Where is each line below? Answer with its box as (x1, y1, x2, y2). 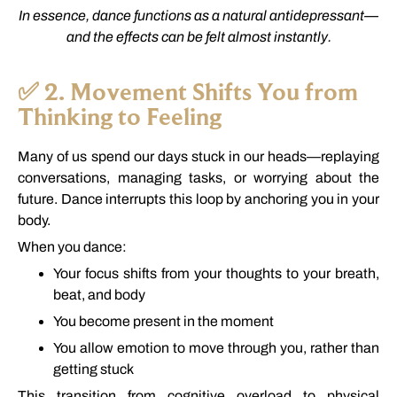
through (228, 339, 280, 355)
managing (117, 169, 189, 185)
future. (18, 191, 61, 206)
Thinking (18, 101, 118, 130)
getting (53, 361, 100, 377)
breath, (335, 265, 379, 281)
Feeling (146, 101, 222, 130)
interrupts (105, 191, 170, 206)
